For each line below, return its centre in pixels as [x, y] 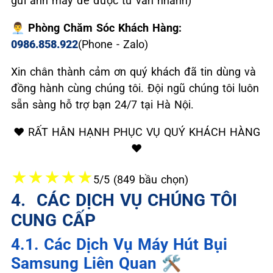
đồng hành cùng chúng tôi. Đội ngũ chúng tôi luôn [135, 88]
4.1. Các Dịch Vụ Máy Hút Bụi [119, 244]
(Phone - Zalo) [113, 44]
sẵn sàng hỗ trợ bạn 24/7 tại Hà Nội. [102, 105]
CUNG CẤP [53, 220]
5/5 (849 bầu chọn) [141, 179]
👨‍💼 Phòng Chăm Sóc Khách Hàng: [96, 28]
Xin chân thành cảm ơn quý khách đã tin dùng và [133, 72]
